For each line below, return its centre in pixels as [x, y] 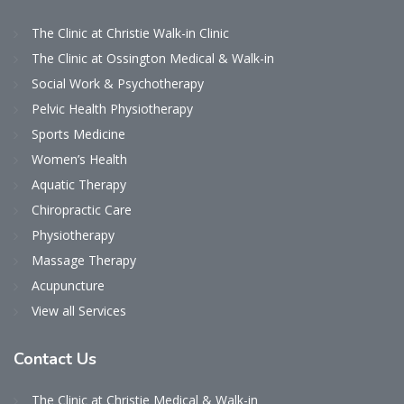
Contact [45, 359]
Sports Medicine [78, 134]
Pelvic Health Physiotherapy [112, 109]
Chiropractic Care [82, 210]
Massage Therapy [84, 261]
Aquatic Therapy [79, 185]
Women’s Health [79, 160]
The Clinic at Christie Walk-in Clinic [130, 33]
